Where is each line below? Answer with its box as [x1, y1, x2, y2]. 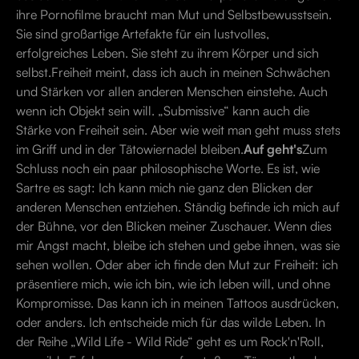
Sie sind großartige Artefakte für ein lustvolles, [16, 26, 269, 42]
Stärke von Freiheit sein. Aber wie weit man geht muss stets [16, 122, 341, 138]
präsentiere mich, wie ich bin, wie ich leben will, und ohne [16, 276, 330, 292]
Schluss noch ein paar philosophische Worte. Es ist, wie [16, 160, 320, 176]
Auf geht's [244, 141, 302, 157]
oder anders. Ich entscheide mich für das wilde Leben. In [16, 314, 325, 330]
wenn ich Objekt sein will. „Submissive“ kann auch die [16, 103, 309, 119]
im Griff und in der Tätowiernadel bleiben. [16, 141, 244, 157]
